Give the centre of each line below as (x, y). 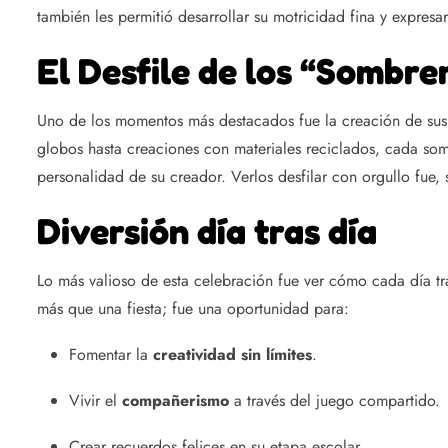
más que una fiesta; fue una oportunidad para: (193, 309)
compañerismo (175, 401)
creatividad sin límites (232, 355)
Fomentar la (111, 355)
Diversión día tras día (207, 231)
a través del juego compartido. (334, 401)
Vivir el (95, 401)
